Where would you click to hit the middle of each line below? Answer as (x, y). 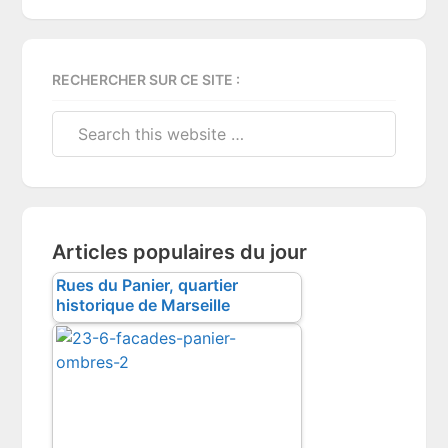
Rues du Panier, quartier (146, 285)
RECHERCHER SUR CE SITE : (146, 79)
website (81, 169)
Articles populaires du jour (180, 251)
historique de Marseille (142, 305)
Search (77, 121)
